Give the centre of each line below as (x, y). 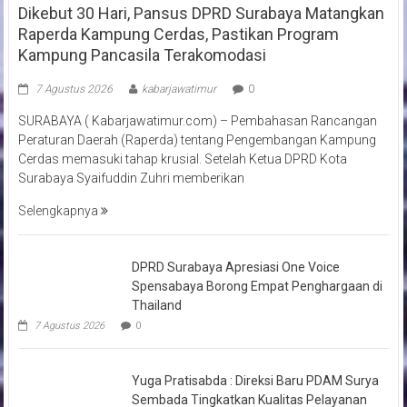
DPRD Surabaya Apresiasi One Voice (235, 267)
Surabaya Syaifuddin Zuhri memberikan (131, 178)
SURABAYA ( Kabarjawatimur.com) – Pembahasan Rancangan (197, 120)
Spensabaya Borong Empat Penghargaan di (257, 286)
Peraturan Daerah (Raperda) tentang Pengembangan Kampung (197, 139)
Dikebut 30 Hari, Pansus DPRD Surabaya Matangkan (201, 13)
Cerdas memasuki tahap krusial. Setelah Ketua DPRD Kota (182, 159)
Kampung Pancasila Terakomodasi (142, 55)
